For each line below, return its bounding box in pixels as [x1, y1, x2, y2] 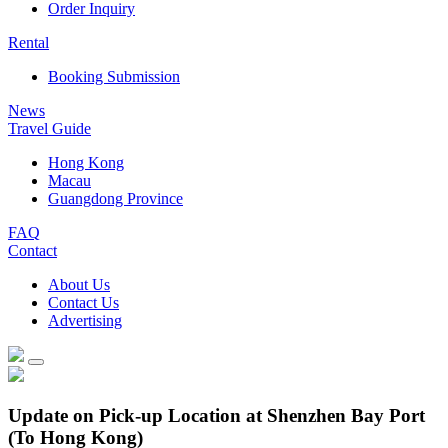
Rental [8, 34, 49, 52]
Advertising [48, 312, 122, 330]
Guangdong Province [48, 190, 183, 208]
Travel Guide [8, 120, 91, 138]
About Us [48, 276, 110, 294]
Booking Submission [48, 68, 180, 86]
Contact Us [48, 294, 119, 312]
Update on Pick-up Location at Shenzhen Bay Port [8, 405, 425, 427]
